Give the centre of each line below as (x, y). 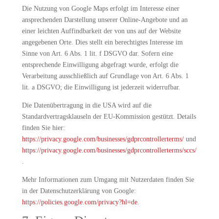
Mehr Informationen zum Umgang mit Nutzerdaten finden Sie (108, 180)
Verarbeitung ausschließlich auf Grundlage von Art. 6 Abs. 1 (105, 76)
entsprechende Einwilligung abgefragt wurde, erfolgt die (100, 65)
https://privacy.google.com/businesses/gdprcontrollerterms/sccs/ (109, 150)
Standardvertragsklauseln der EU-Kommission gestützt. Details (109, 117)
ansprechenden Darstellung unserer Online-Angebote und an (105, 20)
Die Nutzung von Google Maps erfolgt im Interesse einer (100, 9)
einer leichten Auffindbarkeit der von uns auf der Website (101, 31)
